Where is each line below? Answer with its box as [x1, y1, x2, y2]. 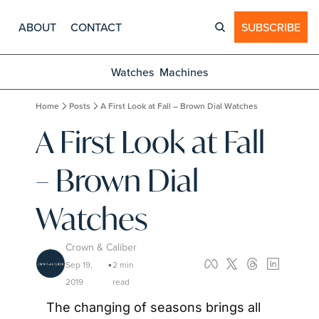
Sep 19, [66, 258, 93, 271]
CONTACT [70, 19, 122, 35]
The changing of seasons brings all [46, 300, 261, 315]
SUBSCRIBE [241, 19, 300, 35]
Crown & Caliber [66, 240, 137, 254]
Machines [159, 64, 208, 80]
